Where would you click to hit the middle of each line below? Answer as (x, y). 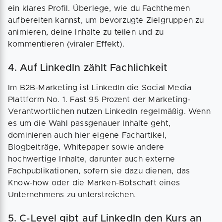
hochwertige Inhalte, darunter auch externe (92, 159)
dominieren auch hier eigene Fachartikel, (87, 136)
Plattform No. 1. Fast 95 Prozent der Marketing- (99, 100)
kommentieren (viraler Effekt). (66, 44)
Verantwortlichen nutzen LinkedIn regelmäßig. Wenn (109, 112)
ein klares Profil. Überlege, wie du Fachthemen (99, 9)
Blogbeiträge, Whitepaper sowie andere (86, 147)
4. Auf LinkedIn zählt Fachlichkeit (88, 68)
